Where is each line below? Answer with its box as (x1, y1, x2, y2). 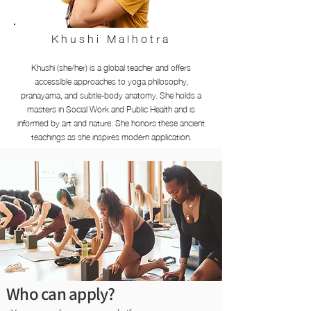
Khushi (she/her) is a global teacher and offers (31, 59, 191, 75)
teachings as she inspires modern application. (31, 128, 192, 144)
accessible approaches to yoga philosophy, (34, 73, 188, 89)
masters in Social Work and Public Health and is (27, 101, 195, 117)
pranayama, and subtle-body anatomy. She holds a (21, 87, 201, 103)
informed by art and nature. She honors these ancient (17, 115, 205, 131)
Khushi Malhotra (51, 27, 171, 48)
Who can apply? (6, 282, 115, 305)
